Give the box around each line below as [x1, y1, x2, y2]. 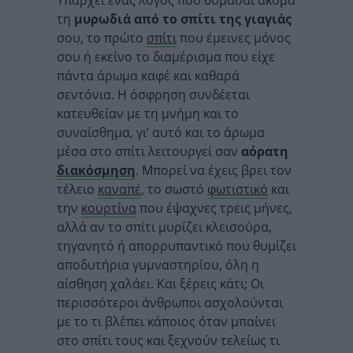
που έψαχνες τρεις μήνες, [136, 199, 292, 217]
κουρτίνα [81, 199, 136, 217]
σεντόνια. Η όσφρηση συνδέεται [57, 86, 250, 103]
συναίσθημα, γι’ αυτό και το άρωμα [57, 124, 265, 141]
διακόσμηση [57, 162, 136, 179]
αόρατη [241, 143, 288, 160]
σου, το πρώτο [57, 29, 147, 46]
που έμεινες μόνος [176, 29, 291, 46]
